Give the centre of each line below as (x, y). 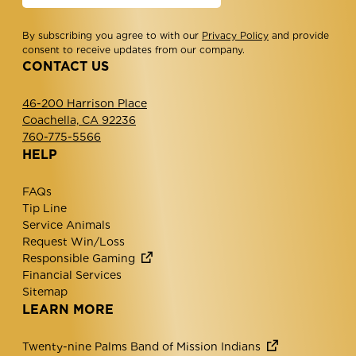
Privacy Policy (235, 35)
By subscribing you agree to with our (112, 35)
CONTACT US (66, 66)
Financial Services (72, 275)
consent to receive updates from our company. (133, 49)
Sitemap (45, 291)
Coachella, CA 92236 (79, 120)
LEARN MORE (68, 309)
